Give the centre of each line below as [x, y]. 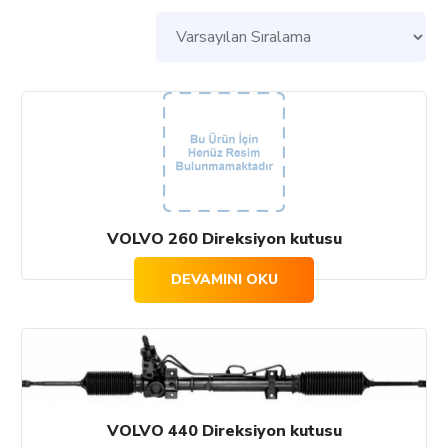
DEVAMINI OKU [224, 279]
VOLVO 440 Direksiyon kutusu [224, 430]
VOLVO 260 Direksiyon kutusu [224, 239]
